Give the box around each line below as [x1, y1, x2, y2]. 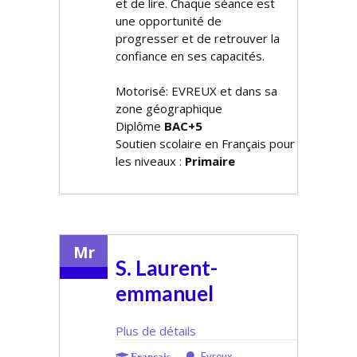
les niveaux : [116, 153, 185, 169]
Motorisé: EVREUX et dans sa [116, 83, 277, 99]
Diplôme [116, 118, 164, 134]
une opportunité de [116, 13, 222, 29]
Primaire [185, 153, 235, 169]
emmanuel [116, 280, 214, 306]
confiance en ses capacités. [116, 48, 265, 64]
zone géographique [116, 100, 222, 116]
